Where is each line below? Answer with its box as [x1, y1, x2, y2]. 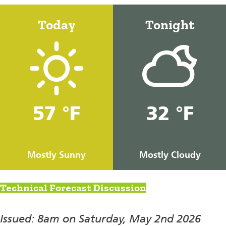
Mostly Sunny [27, 149, 86, 160]
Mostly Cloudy [139, 149, 201, 160]
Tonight [145, 17, 195, 33]
